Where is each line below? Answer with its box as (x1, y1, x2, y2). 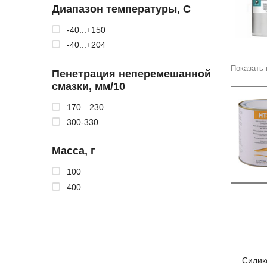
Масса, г (52, 145, 95, 157)
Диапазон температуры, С (52, 2, 191, 15)
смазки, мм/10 (52, 80, 125, 92)
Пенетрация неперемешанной (52, 67, 211, 80)
